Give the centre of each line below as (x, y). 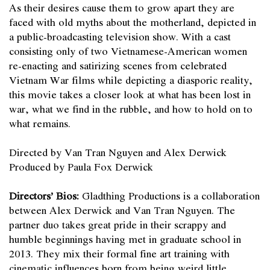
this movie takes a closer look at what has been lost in (130, 94)
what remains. (40, 123)
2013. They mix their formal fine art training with (119, 253)
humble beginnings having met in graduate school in (125, 238)
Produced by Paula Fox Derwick (81, 166)
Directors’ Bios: (44, 195)
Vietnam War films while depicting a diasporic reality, (131, 79)
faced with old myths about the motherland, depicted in (133, 21)
